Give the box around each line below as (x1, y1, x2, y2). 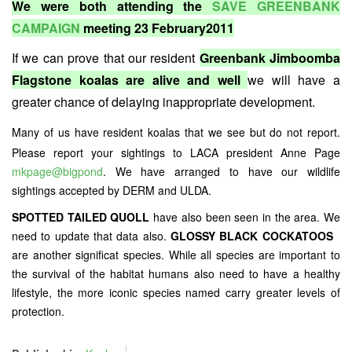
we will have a (247, 71, 341, 89)
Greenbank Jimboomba (199, 49, 340, 67)
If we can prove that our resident (12, 49, 200, 67)
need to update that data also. (12, 228, 170, 244)
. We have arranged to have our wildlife (103, 163, 340, 179)
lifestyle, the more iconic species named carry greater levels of (12, 284, 340, 300)
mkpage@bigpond (12, 163, 103, 179)
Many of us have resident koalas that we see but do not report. (12, 124, 340, 140)
